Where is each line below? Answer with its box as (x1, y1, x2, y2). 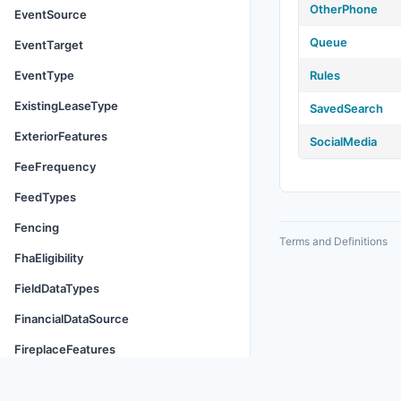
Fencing (14, 220, 59, 235)
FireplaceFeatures (14, 342, 115, 356)
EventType (14, 68, 74, 82)
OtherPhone (310, 2, 378, 16)
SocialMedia (310, 134, 377, 149)
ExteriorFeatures (14, 129, 107, 143)
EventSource (14, 7, 87, 21)
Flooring (14, 372, 60, 387)
